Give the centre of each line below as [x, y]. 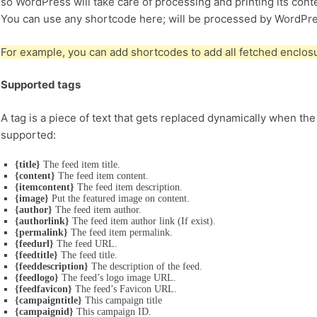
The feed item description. [128, 188]
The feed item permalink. [120, 233]
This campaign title [122, 301]
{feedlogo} [36, 278]
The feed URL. [85, 244]
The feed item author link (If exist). [142, 221]
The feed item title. [80, 165]
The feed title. [87, 255]
